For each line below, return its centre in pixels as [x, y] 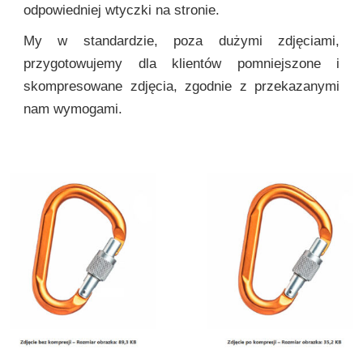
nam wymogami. [73, 109]
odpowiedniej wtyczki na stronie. [122, 11]
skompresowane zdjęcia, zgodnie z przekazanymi [181, 87]
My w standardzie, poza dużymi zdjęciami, [181, 41]
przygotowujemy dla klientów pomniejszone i [181, 64]
